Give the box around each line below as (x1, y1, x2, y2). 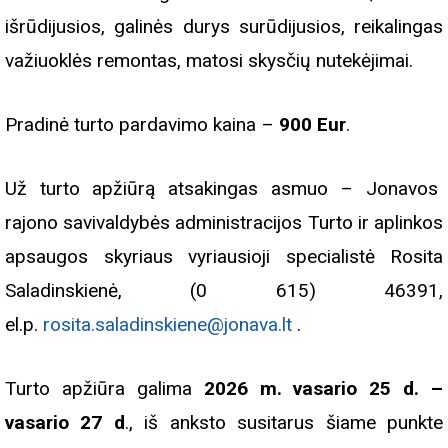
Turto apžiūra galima (5, 377, 192, 401)
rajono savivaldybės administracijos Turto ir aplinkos (5, 211, 443, 235)
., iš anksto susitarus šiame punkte (124, 411, 444, 435)
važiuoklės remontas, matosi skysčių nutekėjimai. (5, 49, 413, 73)
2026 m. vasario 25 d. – (203, 377, 443, 401)
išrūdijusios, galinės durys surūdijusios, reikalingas (5, 15, 443, 39)
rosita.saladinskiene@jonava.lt (43, 313, 292, 337)
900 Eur (279, 113, 346, 137)
